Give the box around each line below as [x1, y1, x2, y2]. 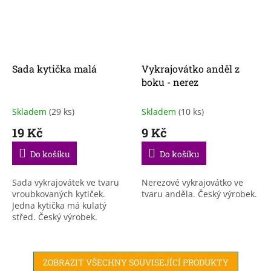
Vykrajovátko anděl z [142, 62, 240, 75]
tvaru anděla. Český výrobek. [142, 188, 257, 200]
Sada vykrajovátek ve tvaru [12, 176, 119, 188]
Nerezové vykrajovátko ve [142, 176, 243, 188]
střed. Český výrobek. [12, 211, 97, 223]
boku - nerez [142, 75, 198, 88]
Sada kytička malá [12, 62, 97, 75]
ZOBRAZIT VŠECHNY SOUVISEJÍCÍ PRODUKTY [42, 256, 229, 268]
